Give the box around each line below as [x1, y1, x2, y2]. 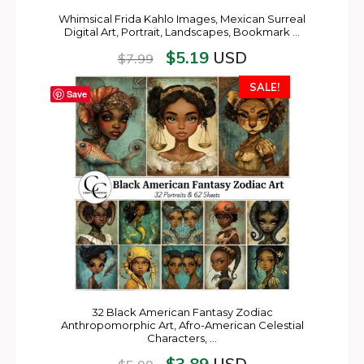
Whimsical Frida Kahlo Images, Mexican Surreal [58, 12, 305, 25]
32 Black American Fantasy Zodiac [91, 305, 273, 318]
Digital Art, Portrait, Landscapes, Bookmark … [64, 25, 300, 38]
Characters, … [147, 331, 217, 344]
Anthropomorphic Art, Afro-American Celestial [60, 318, 304, 331]
